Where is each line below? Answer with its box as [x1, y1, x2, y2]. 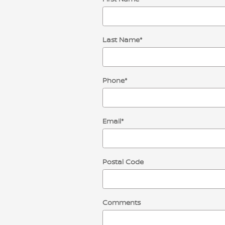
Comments [102, 197, 141, 207]
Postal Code [102, 157, 144, 166]
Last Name [102, 35, 140, 44]
